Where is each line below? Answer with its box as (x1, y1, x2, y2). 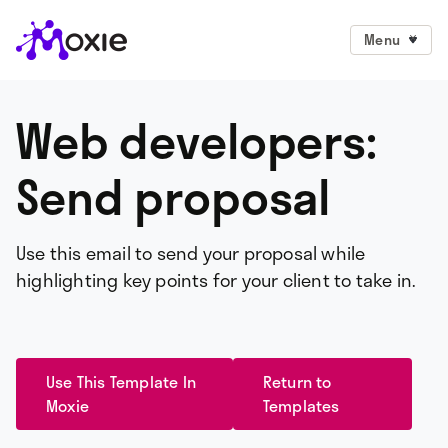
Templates (262, 393, 340, 418)
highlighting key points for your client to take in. (16, 266, 417, 294)
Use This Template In (46, 369, 196, 394)
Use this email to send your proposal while (16, 239, 366, 267)
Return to (262, 369, 332, 394)
